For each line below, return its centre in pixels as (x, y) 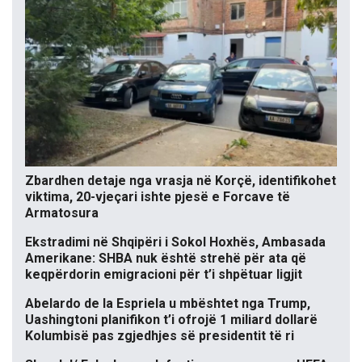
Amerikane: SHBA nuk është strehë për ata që (166, 259)
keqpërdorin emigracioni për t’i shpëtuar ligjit (164, 275)
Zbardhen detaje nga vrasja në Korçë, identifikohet (181, 181)
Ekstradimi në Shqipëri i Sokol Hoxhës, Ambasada (175, 242)
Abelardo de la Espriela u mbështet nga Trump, (168, 304)
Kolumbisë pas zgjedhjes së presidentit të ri (160, 336)
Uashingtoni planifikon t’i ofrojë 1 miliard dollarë (171, 320)
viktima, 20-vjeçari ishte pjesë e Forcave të (158, 197)
